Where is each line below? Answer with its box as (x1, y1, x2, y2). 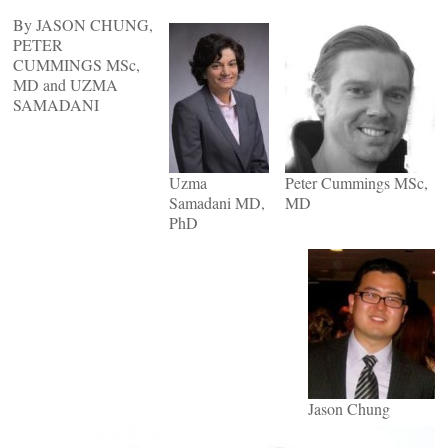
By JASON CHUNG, (13, 14, 153, 35)
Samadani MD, (169, 192, 265, 213)
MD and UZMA (13, 74, 118, 95)
